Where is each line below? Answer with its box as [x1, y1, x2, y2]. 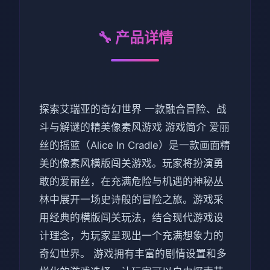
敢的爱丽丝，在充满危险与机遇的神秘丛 [39, 175, 224, 187]
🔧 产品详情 [97, 28, 173, 46]
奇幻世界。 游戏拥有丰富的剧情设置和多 [39, 247, 227, 260]
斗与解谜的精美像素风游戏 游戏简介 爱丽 [39, 121, 230, 133]
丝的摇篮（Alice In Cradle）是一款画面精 [39, 139, 230, 151]
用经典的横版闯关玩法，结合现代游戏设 [39, 211, 224, 224]
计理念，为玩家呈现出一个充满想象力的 [39, 229, 224, 242]
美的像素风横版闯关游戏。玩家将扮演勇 [39, 157, 224, 169]
